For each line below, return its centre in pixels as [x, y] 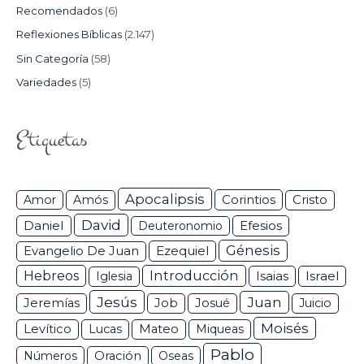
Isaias [272, 275]
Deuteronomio [180, 225]
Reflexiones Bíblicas [69, 35]
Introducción [194, 275]
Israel [322, 275]
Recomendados [59, 11]
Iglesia [114, 276]
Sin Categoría [52, 58]
